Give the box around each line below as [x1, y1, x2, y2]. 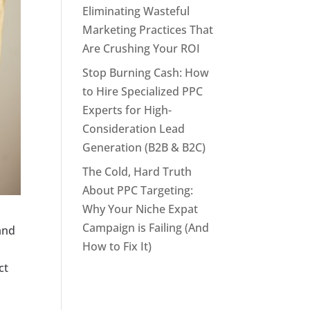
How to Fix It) [82, 239, 152, 254]
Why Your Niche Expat [82, 201, 199, 217]
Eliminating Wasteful [82, 3, 190, 19]
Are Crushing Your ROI [82, 41, 201, 56]
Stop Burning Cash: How [82, 65, 210, 80]
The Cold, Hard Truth [82, 164, 192, 179]
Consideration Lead [82, 121, 185, 136]
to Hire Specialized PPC [82, 84, 203, 99]
